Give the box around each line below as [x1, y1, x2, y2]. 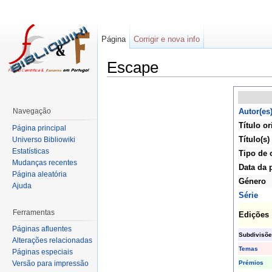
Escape [107, 59, 158, 76]
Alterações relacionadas [12, 236, 92, 245]
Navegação [13, 107, 51, 115]
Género [238, 177, 266, 186]
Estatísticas [12, 146, 49, 155]
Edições [238, 210, 269, 220]
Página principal [12, 123, 66, 132]
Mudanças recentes [12, 158, 77, 167]
